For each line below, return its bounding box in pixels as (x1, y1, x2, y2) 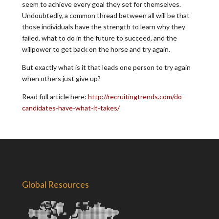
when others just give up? (22, 74, 101, 83)
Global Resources (22, 179, 89, 190)
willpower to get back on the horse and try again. (22, 45, 170, 53)
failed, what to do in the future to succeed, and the (22, 34, 177, 42)
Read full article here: (22, 92, 88, 101)
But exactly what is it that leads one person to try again (22, 63, 191, 71)
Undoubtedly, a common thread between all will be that (22, 11, 190, 20)
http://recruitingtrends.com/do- (88, 92, 184, 101)
